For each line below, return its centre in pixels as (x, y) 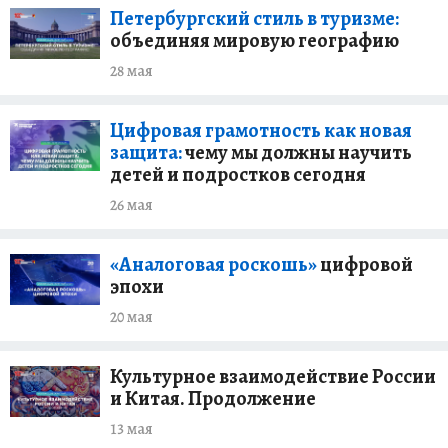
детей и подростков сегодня (238, 174)
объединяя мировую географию (254, 40)
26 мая (131, 205)
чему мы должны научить (297, 152)
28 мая (131, 71)
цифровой (365, 264)
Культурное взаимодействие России (273, 376)
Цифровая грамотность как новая (261, 130)
